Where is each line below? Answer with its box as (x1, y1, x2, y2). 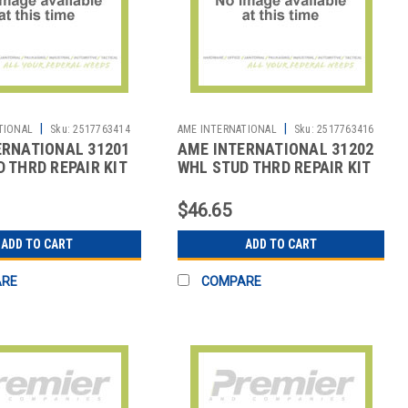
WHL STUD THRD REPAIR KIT (177, 157, 372, 177)
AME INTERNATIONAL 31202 (177, 138, 374, 158)
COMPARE (200, 273, 261, 289)
